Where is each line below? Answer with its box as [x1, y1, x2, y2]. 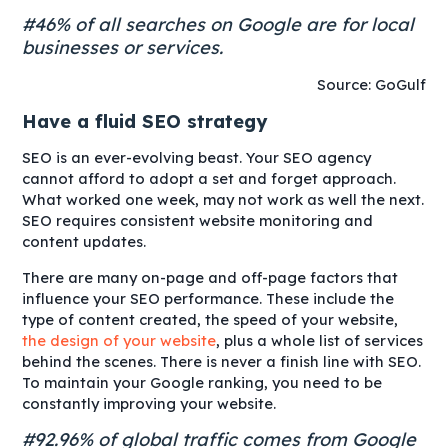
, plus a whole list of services [216, 330, 424, 350]
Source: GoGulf [316, 74, 426, 94]
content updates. [22, 232, 151, 252]
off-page [241, 267, 307, 287]
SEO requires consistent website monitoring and [22, 211, 374, 231]
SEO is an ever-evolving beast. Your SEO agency [22, 148, 372, 168]
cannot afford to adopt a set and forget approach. [22, 169, 397, 189]
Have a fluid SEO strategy [22, 109, 274, 133]
